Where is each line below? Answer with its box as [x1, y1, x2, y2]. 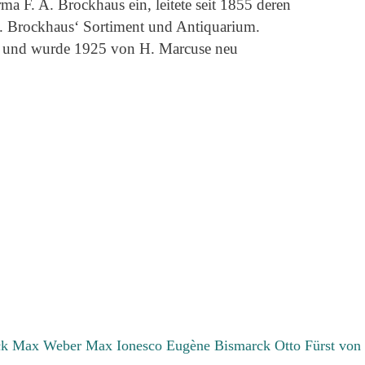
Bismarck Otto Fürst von [214, 336, 362, 354]
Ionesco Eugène [117, 336, 215, 354]
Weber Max [43, 336, 117, 354]
